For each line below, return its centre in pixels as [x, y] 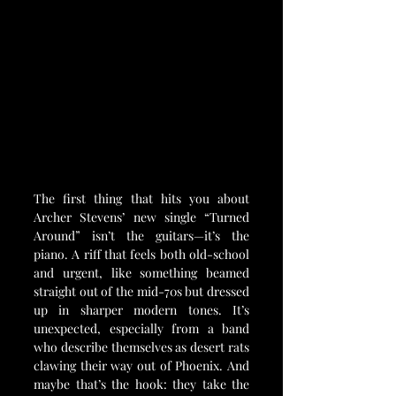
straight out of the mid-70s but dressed [141, 292]
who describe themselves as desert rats [141, 347]
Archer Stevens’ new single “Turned [141, 217]
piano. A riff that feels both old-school [141, 255]
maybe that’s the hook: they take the [141, 385]
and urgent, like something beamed [141, 273]
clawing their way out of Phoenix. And [141, 366]
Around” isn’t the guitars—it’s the [141, 236]
